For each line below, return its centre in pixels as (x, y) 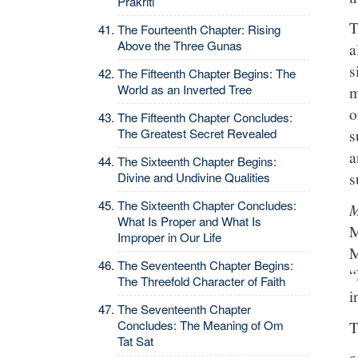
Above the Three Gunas (180, 45)
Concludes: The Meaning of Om (201, 325)
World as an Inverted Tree (185, 89)
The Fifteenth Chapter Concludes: (205, 117)
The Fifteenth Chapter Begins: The (207, 73)
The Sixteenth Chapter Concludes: (207, 205)
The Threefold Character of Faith (201, 281)
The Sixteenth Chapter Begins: (197, 161)
